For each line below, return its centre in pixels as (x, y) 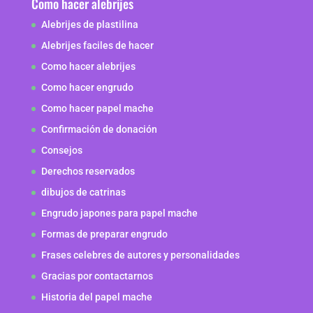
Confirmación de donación (99, 130)
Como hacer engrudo (87, 88)
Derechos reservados (88, 172)
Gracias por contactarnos (97, 276)
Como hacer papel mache (97, 109)
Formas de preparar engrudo (104, 234)
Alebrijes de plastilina (89, 25)
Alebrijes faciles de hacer (97, 46)
